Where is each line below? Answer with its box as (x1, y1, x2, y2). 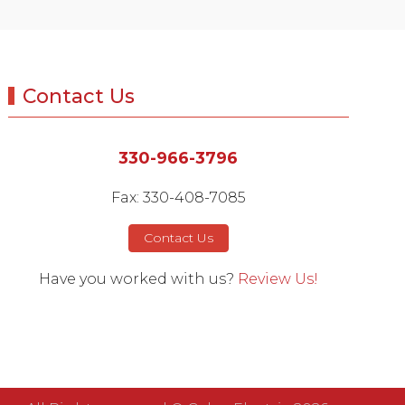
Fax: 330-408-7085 (110, 188, 246, 206)
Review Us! (237, 269, 318, 287)
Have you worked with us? (38, 269, 238, 287)
